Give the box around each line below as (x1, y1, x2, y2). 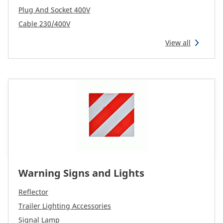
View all (165, 38, 191, 47)
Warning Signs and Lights (18, 166, 144, 180)
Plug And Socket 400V (18, 5, 90, 14)
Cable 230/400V (18, 19, 70, 28)
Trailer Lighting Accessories (18, 201, 111, 211)
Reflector (18, 187, 48, 197)
